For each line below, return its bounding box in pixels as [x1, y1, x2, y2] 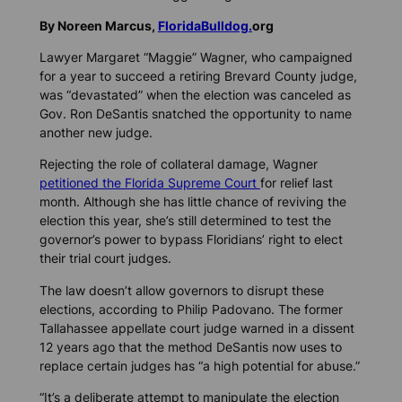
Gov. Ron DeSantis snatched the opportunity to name [39, 106, 352, 122]
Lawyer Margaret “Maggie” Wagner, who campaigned [39, 49, 353, 66]
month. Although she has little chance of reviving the [39, 194, 346, 210]
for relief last [259, 175, 333, 191]
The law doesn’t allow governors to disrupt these [39, 282, 324, 298]
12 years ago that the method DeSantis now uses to [39, 338, 342, 354]
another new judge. [39, 125, 153, 141]
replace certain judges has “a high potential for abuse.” [39, 357, 360, 373]
